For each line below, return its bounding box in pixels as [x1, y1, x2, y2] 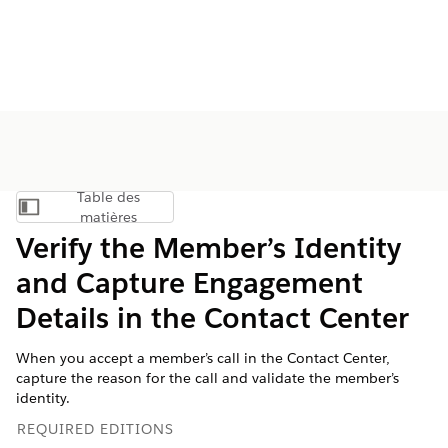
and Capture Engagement [16, 265, 363, 301]
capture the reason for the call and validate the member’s [16, 369, 399, 387]
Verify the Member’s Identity [16, 230, 401, 266]
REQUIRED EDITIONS [17, 420, 174, 438]
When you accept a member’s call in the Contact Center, [16, 349, 390, 367]
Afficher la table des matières [93, 203, 267, 221]
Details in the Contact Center [16, 300, 409, 336]
